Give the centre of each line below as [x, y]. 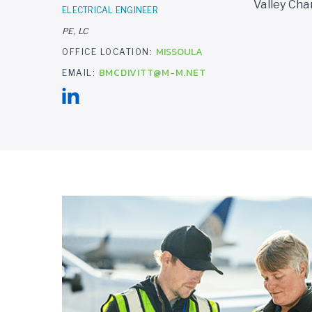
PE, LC [75, 31]
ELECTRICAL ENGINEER [110, 10]
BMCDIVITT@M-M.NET [152, 73]
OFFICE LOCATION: [109, 52]
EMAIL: [80, 73]
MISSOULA [179, 52]
